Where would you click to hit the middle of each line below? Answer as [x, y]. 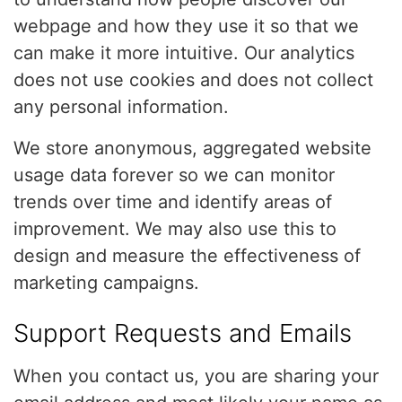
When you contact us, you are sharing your [196, 376]
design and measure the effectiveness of [187, 256]
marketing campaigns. [106, 283]
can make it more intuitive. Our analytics [184, 53]
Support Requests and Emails [183, 333]
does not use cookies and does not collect [193, 80]
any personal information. [121, 107]
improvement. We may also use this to [175, 229]
